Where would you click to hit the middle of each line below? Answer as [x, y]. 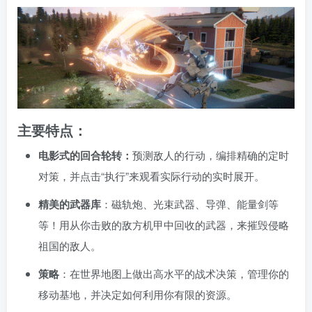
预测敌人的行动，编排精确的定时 [211, 155]
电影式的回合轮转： [85, 155]
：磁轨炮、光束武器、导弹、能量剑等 [190, 203]
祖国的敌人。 [70, 245]
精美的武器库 [70, 204]
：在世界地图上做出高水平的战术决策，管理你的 [174, 273]
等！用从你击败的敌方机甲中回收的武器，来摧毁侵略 [164, 224]
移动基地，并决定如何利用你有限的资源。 [138, 294]
